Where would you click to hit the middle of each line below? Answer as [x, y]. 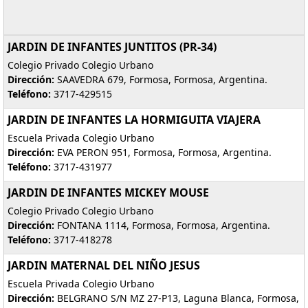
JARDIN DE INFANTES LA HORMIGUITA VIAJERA [134, 120]
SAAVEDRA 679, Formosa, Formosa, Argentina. [161, 79]
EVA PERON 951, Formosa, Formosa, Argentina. [163, 152]
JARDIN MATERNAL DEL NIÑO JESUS [104, 265]
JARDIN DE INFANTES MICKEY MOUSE [108, 192]
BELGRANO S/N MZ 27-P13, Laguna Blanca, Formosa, [177, 298]
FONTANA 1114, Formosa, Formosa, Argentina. [162, 225]
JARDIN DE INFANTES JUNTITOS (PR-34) [112, 47]
